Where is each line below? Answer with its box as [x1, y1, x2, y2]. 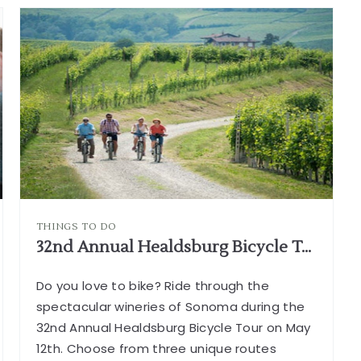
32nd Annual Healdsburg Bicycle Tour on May [35, 318, 311, 336]
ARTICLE [246, 48, 304, 64]
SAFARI [246, 4, 295, 21]
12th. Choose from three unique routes [35, 339, 276, 357]
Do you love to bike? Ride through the [35, 276, 269, 294]
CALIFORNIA [246, 33, 330, 50]
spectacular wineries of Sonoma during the [35, 297, 305, 315]
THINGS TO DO [35, 220, 118, 233]
